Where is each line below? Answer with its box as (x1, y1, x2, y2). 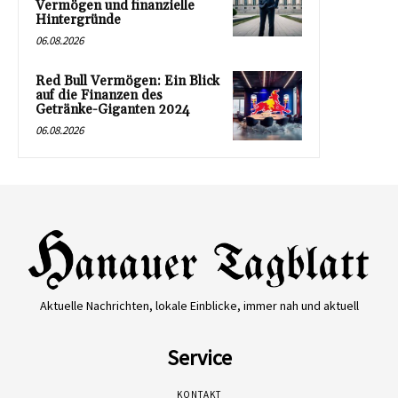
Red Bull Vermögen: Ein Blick (36, 72, 219, 90)
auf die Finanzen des (36, 86, 163, 104)
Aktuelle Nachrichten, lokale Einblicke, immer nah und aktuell (39, 297, 359, 314)
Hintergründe (36, 11, 121, 28)
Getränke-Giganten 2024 (36, 100, 190, 118)
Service (166, 343, 232, 371)
